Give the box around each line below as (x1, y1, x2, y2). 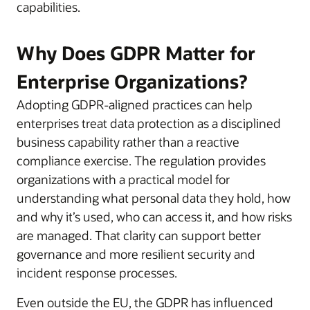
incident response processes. (17, 264, 177, 281)
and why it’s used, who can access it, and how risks (17, 208, 292, 225)
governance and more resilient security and (17, 245, 255, 262)
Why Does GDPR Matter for (17, 40, 255, 65)
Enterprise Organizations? (17, 69, 247, 93)
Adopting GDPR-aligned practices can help (17, 95, 253, 113)
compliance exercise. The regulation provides (17, 152, 266, 169)
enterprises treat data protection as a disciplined (17, 114, 281, 131)
